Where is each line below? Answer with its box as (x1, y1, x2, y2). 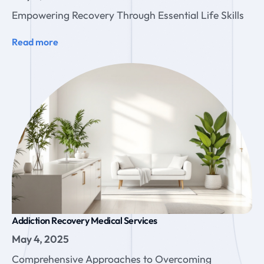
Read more (12, 35, 58, 48)
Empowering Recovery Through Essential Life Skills (12, 8, 244, 22)
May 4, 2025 (12, 232, 69, 246)
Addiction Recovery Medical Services (12, 214, 157, 226)
